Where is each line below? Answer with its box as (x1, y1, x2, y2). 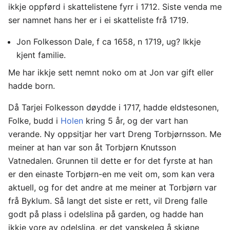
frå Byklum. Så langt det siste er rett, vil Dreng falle (8, 195, 207, 206)
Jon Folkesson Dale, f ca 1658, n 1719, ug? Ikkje (16, 36, 201, 47)
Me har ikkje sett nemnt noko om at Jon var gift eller (8, 67, 214, 78)
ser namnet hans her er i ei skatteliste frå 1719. (8, 14, 188, 25)
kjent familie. (16, 49, 66, 60)
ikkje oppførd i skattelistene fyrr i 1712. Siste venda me (8, 1, 222, 12)
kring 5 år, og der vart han (83, 115, 188, 126)
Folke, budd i (8, 115, 61, 126)
